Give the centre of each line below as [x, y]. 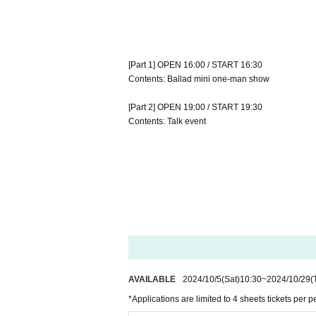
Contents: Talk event [167, 121]
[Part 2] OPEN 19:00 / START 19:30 [195, 107]
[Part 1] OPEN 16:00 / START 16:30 [195, 65]
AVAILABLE [152, 279]
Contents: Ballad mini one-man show [199, 79]
